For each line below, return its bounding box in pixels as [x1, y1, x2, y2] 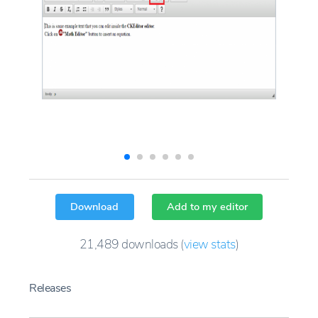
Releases [29, 280, 71, 297]
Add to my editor [166, 199, 248, 214]
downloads [121, 235, 178, 253]
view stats [183, 235, 236, 253]
